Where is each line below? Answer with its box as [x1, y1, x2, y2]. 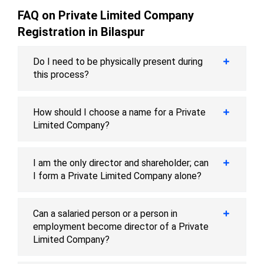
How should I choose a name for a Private [33, 107, 206, 118]
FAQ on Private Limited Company [18, 8, 194, 23]
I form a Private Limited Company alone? [33, 170, 202, 182]
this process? [33, 69, 89, 81]
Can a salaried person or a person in [33, 208, 177, 220]
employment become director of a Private [33, 221, 209, 233]
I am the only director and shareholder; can [33, 157, 209, 169]
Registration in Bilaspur [18, 25, 145, 39]
